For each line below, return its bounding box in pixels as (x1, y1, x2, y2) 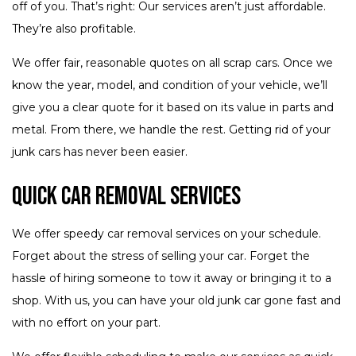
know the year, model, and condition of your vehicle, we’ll (12, 78, 327, 93)
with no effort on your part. (12, 315, 161, 331)
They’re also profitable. (12, 21, 136, 37)
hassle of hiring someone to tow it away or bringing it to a (12, 271, 331, 286)
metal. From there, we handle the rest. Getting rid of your (12, 122, 331, 137)
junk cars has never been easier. (12, 145, 188, 160)
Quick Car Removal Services (12, 181, 241, 213)
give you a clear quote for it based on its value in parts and (12, 100, 334, 115)
